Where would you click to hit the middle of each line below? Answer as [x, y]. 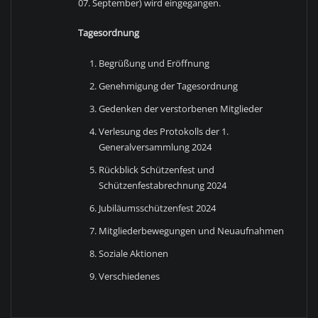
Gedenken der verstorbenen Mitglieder [181, 108]
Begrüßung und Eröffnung [154, 63]
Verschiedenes [130, 276]
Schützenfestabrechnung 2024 [163, 185]
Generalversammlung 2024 [155, 147]
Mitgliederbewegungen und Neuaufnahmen [192, 230]
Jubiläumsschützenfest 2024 [158, 208]
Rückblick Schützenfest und [157, 169]
